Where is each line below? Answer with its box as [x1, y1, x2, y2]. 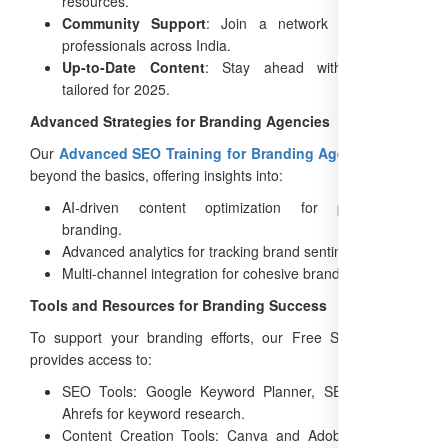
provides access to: [30, 348, 152, 369]
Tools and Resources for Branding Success [30, 294, 327, 315]
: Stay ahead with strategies [204, 56, 419, 77]
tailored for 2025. [62, 78, 170, 99]
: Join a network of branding [206, 12, 419, 33]
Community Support [62, 12, 207, 33]
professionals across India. [62, 34, 231, 55]
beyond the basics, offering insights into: [30, 164, 283, 185]
